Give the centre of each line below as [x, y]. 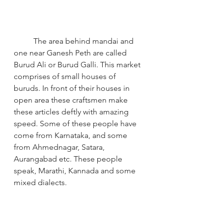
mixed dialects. [40, 182]
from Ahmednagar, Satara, [60, 147]
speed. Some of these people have [76, 123]
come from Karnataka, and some [71, 135]
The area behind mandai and [84, 41]
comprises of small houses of [66, 76]
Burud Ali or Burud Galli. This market [78, 64]
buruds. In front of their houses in [73, 88]
